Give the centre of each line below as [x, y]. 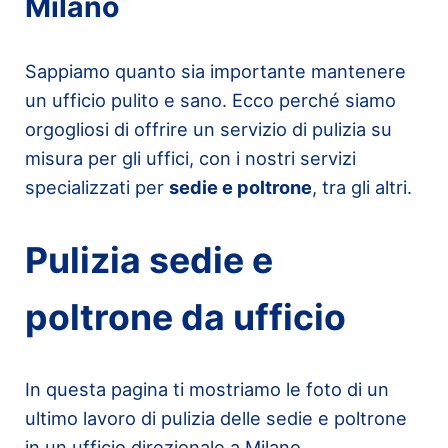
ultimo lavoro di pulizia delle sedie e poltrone [215, 418]
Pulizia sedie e [148, 260]
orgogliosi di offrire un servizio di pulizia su [208, 129]
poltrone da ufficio [185, 317]
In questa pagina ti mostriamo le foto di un [206, 389]
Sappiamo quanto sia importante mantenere [215, 71]
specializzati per [96, 187]
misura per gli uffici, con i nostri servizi [190, 158]
